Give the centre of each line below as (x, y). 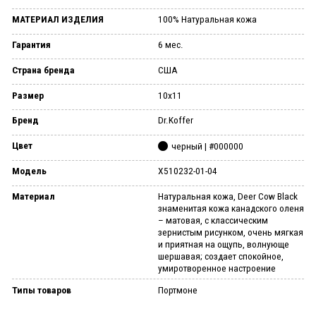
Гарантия (31, 44)
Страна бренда (43, 69)
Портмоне (178, 290)
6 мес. (171, 44)
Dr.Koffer (176, 120)
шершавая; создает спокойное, (221, 256)
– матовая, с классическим (213, 220)
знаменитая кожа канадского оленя (231, 208)
